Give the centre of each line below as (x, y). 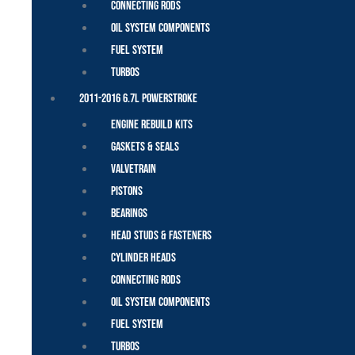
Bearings (129, 214)
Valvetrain (135, 170)
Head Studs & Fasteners (161, 236)
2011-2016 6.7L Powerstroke (138, 99)
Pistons (127, 192)
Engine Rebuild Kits (152, 125)
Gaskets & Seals (145, 147)
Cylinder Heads (143, 258)
